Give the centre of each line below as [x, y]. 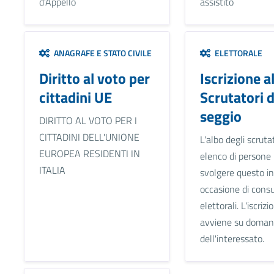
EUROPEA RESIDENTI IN [89, 154]
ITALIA [52, 170]
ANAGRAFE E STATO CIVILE [101, 53]
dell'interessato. [232, 239]
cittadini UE [75, 98]
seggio [220, 117]
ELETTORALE [236, 53]
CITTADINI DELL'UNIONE [89, 137]
